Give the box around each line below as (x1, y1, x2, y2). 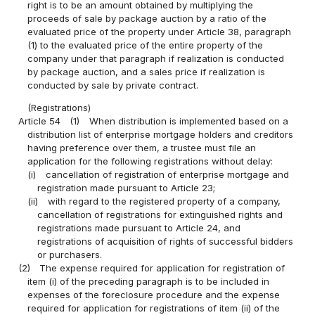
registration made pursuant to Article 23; (37, 181, 215, 193)
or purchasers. (37, 248, 102, 260)
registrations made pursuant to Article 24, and (37, 221, 240, 233)
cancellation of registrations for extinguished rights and (37, 208, 283, 220)
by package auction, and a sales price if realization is (27, 65, 266, 77)
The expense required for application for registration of (39, 262, 285, 274)
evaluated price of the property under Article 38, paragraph (27, 25, 292, 37)
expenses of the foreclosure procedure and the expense (27, 288, 281, 300)
